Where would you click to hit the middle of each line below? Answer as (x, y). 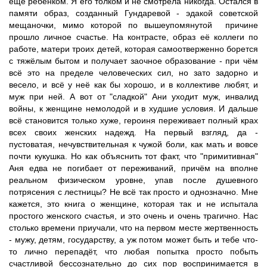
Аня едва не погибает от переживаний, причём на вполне (133, 168)
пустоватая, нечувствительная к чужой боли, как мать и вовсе (133, 144)
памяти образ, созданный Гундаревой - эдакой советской (133, 13)
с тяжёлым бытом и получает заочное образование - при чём (133, 61)
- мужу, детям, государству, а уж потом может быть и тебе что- (133, 240)
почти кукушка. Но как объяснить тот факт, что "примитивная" (133, 156)
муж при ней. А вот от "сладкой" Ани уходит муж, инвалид (133, 97)
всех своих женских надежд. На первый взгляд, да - (133, 132)
